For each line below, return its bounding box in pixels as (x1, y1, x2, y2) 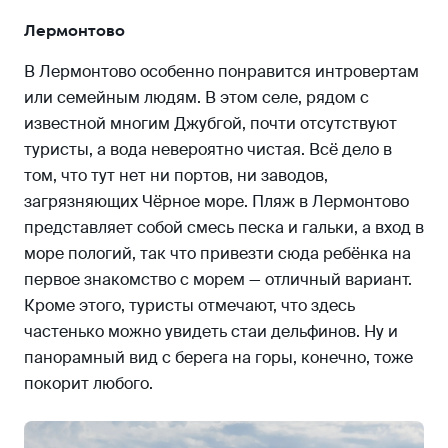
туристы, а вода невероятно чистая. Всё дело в (24, 139, 392, 161)
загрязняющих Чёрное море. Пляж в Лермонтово (24, 191, 409, 213)
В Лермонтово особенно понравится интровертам (24, 61, 419, 83)
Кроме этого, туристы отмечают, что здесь (24, 295, 355, 317)
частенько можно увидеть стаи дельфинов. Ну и (24, 321, 398, 343)
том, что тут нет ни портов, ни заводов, (24, 165, 328, 187)
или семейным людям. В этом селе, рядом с (24, 87, 369, 109)
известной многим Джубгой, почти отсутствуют (24, 113, 397, 135)
